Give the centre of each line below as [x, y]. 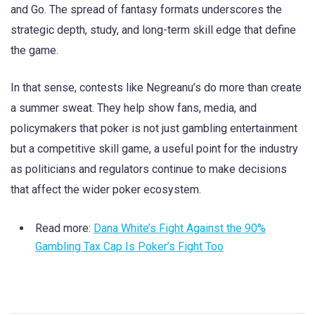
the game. [34, 51]
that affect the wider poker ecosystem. [106, 189]
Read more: [64, 228]
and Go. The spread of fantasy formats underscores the [146, 10]
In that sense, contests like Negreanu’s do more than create [156, 87]
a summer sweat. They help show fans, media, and [134, 108]
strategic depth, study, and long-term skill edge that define [153, 30]
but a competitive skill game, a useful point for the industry [154, 148]
